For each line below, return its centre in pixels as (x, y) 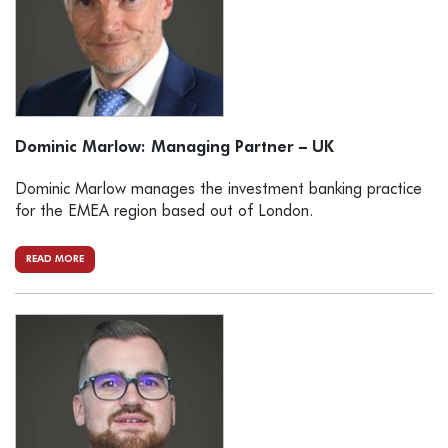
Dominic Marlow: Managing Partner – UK (174, 148)
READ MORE (55, 259)
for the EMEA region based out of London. (164, 212)
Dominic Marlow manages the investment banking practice (218, 190)
